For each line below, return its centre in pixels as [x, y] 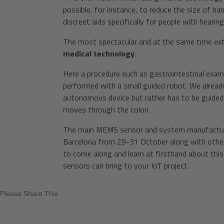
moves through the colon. [106, 109]
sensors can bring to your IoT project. [126, 165]
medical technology [98, 53]
